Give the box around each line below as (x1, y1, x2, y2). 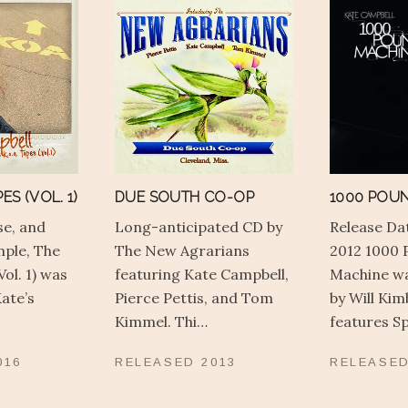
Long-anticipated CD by (115, 218, 282, 237)
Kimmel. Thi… (115, 312, 208, 331)
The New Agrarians (115, 241, 250, 260)
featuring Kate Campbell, (115, 265, 289, 284)
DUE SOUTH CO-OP (115, 189, 254, 207)
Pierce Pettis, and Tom (115, 289, 273, 308)
